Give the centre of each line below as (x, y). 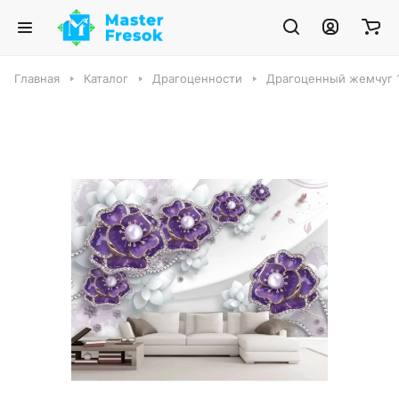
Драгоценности (197, 78)
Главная (37, 78)
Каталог (106, 78)
